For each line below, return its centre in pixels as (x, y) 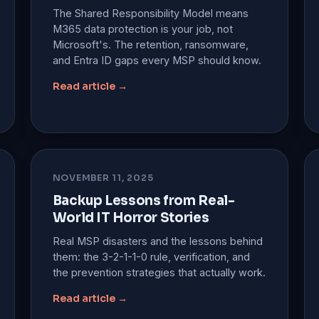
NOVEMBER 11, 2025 (103, 178)
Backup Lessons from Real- (143, 200)
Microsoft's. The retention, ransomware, (150, 44)
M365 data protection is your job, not (142, 28)
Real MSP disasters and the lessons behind (157, 241)
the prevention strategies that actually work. (159, 272)
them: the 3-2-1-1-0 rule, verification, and (151, 256)
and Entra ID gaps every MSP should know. (157, 60)
